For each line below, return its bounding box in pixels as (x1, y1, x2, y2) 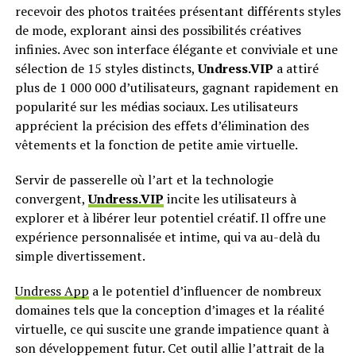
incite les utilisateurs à (163, 189, 296, 207)
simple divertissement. (14, 246, 151, 265)
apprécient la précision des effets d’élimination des (14, 116, 309, 134)
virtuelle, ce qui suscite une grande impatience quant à (14, 319, 329, 338)
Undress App (14, 281, 89, 300)
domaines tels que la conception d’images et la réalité (14, 300, 324, 319)
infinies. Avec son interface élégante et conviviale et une (14, 40, 338, 58)
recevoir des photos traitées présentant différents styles (14, 2, 341, 20)
